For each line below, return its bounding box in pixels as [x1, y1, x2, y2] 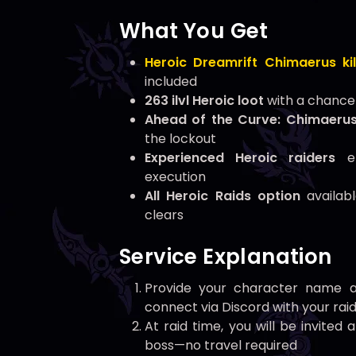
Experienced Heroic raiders [145, 149, 336, 168]
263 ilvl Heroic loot [145, 91, 264, 110]
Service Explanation [119, 242, 332, 272]
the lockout [145, 130, 216, 149]
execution [145, 168, 206, 187]
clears [145, 206, 184, 225]
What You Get [119, 17, 269, 46]
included [145, 72, 197, 91]
